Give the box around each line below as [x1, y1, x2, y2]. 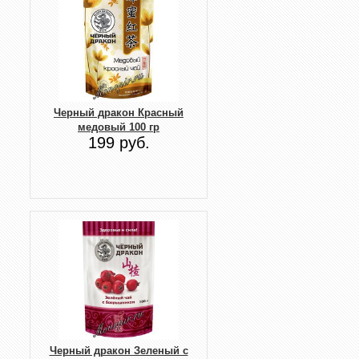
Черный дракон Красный [54, 106, 184, 119]
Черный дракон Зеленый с [49, 344, 188, 357]
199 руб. [87, 133, 150, 151]
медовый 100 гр [78, 120, 159, 133]
